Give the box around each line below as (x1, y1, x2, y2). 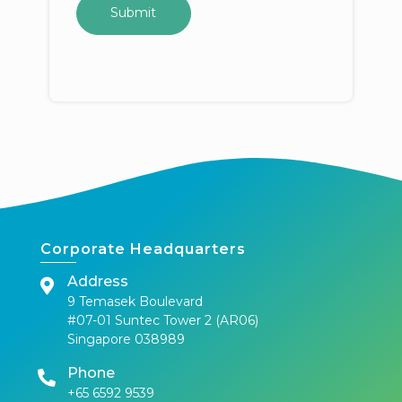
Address (66, 272, 128, 290)
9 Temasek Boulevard (66, 293, 203, 310)
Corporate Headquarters (39, 240, 246, 258)
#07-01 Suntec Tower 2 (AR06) (66, 311, 258, 328)
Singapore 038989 (66, 330, 185, 347)
